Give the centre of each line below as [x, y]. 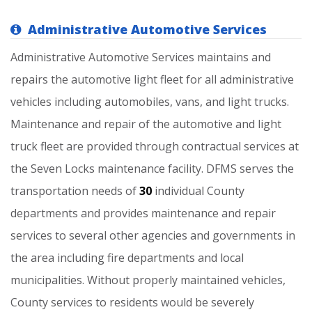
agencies [164, 235]
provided [109, 146]
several [88, 235]
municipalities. [47, 280]
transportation [49, 191]
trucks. [272, 102]
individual [179, 191]
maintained [210, 280]
